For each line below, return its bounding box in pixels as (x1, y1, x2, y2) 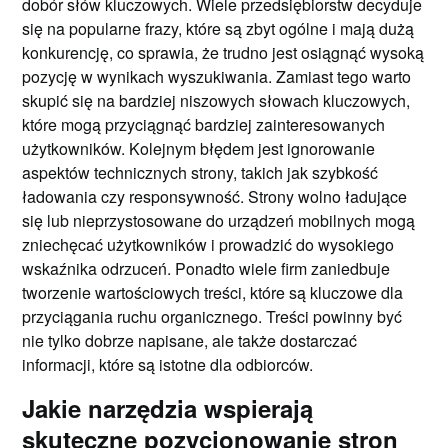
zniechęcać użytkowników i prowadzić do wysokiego (22, 232, 395, 256)
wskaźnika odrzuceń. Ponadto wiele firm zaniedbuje (22, 256, 391, 280)
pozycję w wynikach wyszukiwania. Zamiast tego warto (22, 64, 412, 88)
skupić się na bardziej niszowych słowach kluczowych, (22, 88, 411, 112)
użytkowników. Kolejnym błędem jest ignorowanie (22, 136, 376, 160)
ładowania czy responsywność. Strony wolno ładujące (22, 184, 408, 208)
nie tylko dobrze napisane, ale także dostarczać (22, 328, 358, 352)
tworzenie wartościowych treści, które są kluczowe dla (22, 280, 404, 304)
